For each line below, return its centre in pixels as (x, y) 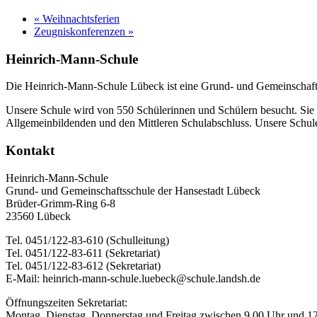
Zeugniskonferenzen (81, 31)
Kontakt (30, 151)
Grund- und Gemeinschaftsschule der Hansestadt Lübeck (133, 190)
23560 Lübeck (38, 216)
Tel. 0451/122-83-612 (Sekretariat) (83, 265)
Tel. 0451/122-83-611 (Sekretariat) (83, 253)
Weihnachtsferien (80, 18)
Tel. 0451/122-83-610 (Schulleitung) (87, 240)
